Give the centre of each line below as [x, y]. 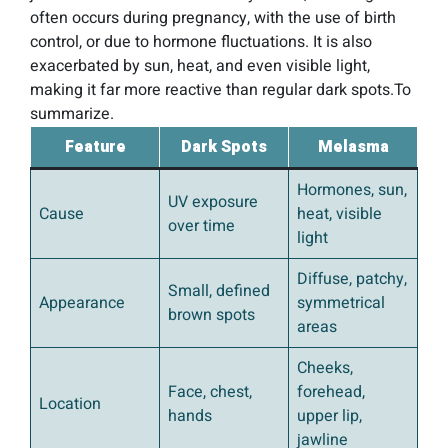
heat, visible [339, 214]
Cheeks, [325, 368]
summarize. [72, 114]
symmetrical [341, 303]
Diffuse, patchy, [352, 279]
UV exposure [213, 202]
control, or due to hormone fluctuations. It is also [201, 42]
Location [70, 404]
